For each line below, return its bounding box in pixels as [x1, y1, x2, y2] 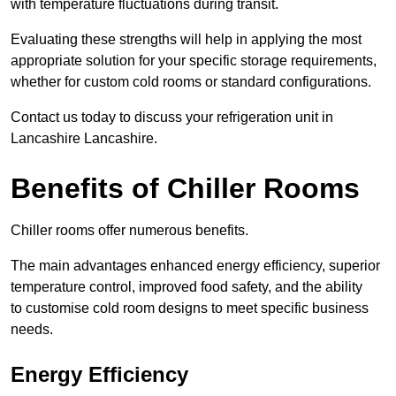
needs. [11, 322, 53, 338]
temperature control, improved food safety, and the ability [11, 279, 362, 295]
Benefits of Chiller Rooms [11, 172, 360, 205]
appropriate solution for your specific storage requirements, [11, 53, 377, 69]
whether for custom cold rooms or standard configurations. [11, 74, 371, 90]
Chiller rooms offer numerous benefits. [11, 223, 248, 239]
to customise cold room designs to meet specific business [11, 301, 369, 316]
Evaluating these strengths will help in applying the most [11, 32, 362, 48]
